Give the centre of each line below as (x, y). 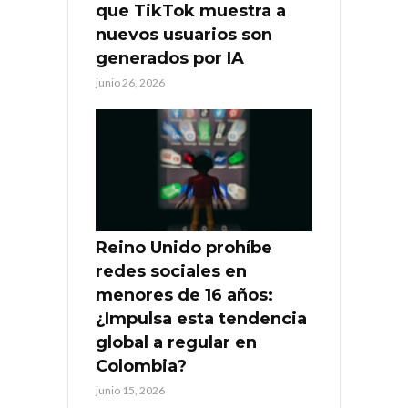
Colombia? (141, 367)
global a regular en (176, 343)
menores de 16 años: (184, 296)
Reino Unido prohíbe (184, 248)
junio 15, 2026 (130, 391)
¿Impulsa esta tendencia (201, 319)
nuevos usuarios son (184, 35)
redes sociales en (171, 272)
